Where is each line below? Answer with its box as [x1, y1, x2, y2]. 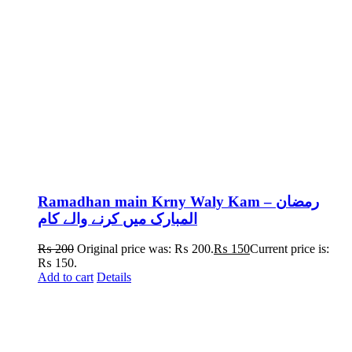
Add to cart [38, 270, 93, 284]
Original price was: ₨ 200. [77, 242, 214, 256]
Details [97, 270, 131, 284]
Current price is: [250, 242, 329, 256]
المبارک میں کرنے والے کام [38, 210, 197, 227]
